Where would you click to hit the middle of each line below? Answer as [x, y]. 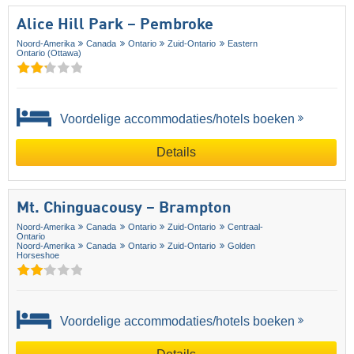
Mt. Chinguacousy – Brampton [124, 208]
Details [176, 152]
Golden [241, 245]
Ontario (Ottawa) [49, 53]
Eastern [242, 43]
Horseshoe [38, 255]
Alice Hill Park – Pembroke [115, 25]
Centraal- [245, 226]
